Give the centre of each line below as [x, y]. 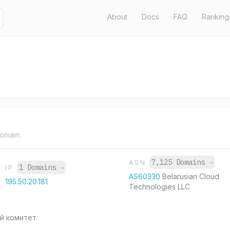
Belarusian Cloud [190, 176]
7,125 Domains [180, 162]
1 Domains [40, 167]
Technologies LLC [159, 187]
